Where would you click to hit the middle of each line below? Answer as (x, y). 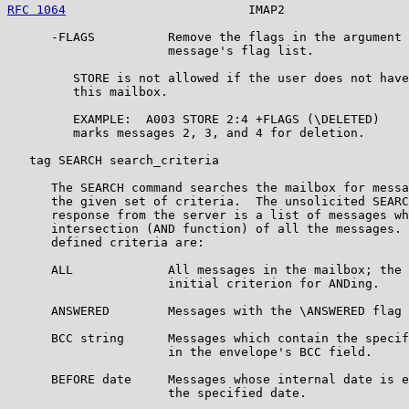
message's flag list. (161, 50)
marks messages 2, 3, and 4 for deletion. (186, 132)
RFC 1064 (37, 9)
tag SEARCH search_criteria (113, 160)
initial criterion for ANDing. (194, 283)
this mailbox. (88, 91)
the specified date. (157, 393)
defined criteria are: (106, 242)
